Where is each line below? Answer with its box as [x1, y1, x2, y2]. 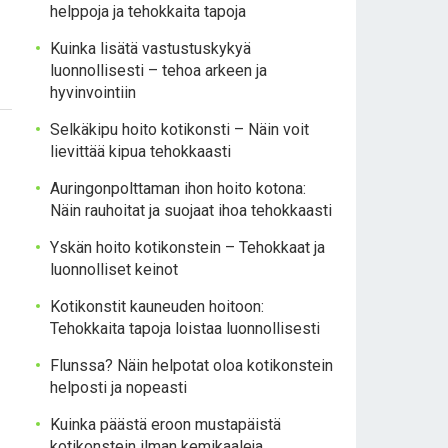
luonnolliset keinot [50, 260, 178, 279]
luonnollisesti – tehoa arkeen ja [50, 61, 267, 80]
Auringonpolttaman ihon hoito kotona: [50, 179, 306, 198]
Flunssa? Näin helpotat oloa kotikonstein [50, 356, 333, 375]
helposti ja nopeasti [50, 378, 187, 397]
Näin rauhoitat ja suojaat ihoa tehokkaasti [50, 201, 332, 220]
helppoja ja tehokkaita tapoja [50, 2, 246, 21]
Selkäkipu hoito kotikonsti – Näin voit [50, 120, 309, 139]
